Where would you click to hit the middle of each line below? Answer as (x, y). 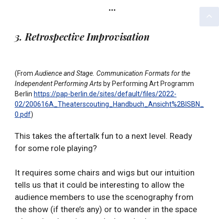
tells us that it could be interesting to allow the (99, 185)
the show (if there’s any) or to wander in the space (106, 209)
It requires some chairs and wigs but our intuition (105, 173)
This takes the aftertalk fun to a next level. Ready (103, 136)
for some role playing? (56, 148)
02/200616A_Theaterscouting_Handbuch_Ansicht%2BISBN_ (109, 104)
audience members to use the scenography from (104, 197)
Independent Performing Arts (59, 83)
